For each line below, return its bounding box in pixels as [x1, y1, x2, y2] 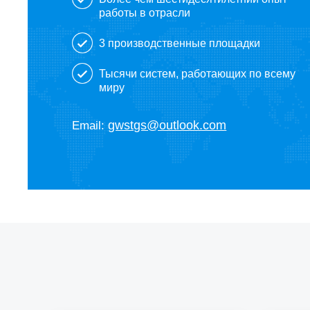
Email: [72, 118, 109, 132]
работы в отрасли [98, 6, 190, 19]
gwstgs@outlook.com [108, 118, 227, 132]
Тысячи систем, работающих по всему [98, 67, 295, 80]
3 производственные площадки [98, 37, 260, 49]
